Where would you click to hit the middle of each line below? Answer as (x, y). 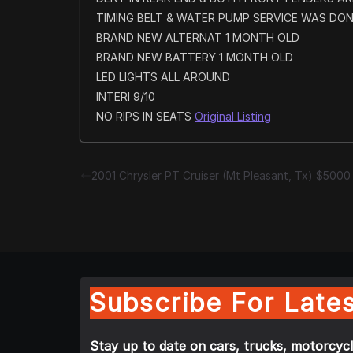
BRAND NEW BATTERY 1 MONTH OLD (195, 57)
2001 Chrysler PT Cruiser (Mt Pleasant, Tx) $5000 (221, 175)
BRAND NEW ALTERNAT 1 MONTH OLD (198, 37)
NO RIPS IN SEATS (145, 116)
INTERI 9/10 (126, 97)
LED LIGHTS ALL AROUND (163, 77)
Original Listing (233, 116)
